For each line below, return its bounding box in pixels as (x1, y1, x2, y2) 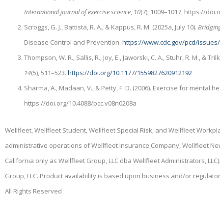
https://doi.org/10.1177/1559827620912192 (68, 68, 192, 77)
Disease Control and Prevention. (24, 37, 123, 47)
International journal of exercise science (24, 7, 131, 16)
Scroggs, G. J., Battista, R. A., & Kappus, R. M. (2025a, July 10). (24, 22, 198, 31)
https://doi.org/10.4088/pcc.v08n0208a (24, 98, 137, 108)
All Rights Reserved (5, 187, 62, 196)
